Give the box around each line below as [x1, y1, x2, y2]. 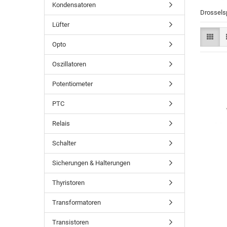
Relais [52, 120, 70, 127]
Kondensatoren [52, 1, 96, 9]
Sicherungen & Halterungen [52, 159, 130, 167]
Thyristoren [52, 179, 85, 186]
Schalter [52, 139, 76, 147]
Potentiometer [52, 80, 93, 88]
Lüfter [52, 21, 69, 28]
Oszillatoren [52, 60, 86, 68]
